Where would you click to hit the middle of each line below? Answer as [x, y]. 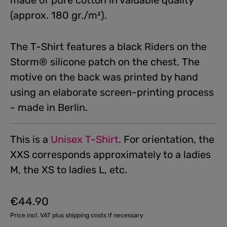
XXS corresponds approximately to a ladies [110, 155]
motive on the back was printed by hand [104, 77]
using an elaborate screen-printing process [112, 92]
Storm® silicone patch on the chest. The [105, 62]
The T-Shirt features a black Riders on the [108, 47]
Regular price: [32, 206]
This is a [30, 139]
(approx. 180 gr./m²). [59, 15]
